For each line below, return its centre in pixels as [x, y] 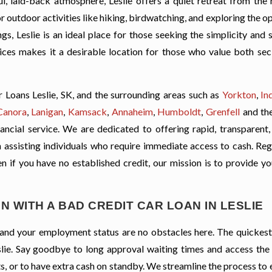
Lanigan [47, 112]
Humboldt [179, 112]
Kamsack [87, 112]
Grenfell [223, 112]
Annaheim [132, 112]
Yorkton [239, 95]
